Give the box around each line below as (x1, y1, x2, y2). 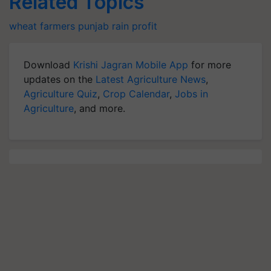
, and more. (74, 102, 125, 114)
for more (188, 59, 231, 71)
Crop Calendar (103, 88, 169, 100)
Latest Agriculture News (96, 73, 206, 85)
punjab (78, 20, 109, 32)
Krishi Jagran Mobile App (73, 59, 188, 71)
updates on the (24, 73, 96, 85)
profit (132, 20, 157, 32)
